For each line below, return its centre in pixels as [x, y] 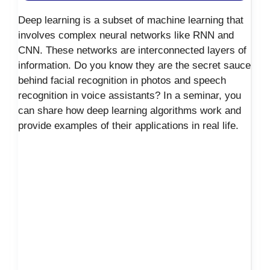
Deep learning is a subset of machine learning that [131, 20]
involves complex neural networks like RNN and [126, 36]
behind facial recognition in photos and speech [122, 81]
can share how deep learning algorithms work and [130, 111]
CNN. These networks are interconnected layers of [132, 51]
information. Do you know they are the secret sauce [134, 66]
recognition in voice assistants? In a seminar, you [130, 96]
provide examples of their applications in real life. [128, 126]
